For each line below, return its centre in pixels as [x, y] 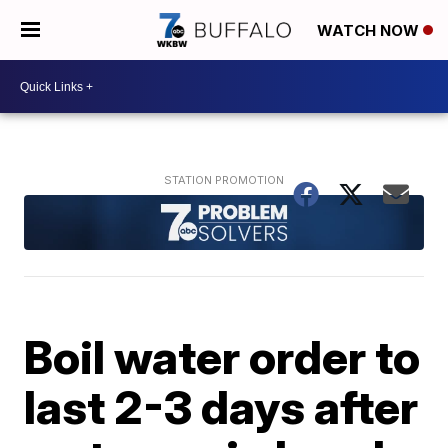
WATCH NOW [370, 31]
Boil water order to [222, 356]
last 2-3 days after [221, 406]
